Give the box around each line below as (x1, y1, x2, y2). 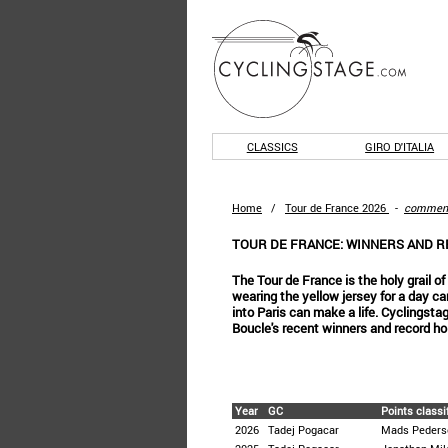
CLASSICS (246, 139, 298, 154)
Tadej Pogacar (268, 422, 339, 437)
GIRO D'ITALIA (365, 139, 435, 154)
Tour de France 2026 (285, 200, 386, 215)
